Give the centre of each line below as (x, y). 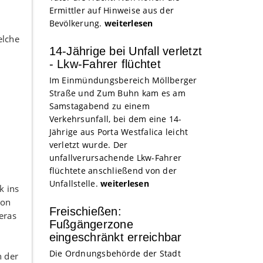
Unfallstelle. (75, 183)
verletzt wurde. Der (88, 145)
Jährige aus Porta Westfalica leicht (119, 132)
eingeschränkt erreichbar (115, 237)
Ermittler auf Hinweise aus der (111, 10)
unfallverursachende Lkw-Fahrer (115, 158)
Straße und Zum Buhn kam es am (117, 93)
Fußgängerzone (91, 224)
